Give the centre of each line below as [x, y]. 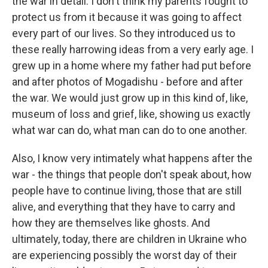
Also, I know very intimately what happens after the [132, 158]
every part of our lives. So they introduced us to [124, 33]
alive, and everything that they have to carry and [124, 207]
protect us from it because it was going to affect [127, 17]
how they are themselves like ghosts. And [111, 223]
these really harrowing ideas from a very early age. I [133, 49]
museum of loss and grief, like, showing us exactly [131, 114]
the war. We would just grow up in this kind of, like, [130, 98]
